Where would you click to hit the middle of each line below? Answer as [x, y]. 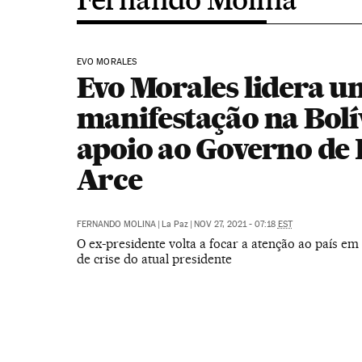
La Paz [175, 224]
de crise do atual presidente [154, 259]
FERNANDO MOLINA [116, 224]
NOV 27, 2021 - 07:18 [236, 224]
